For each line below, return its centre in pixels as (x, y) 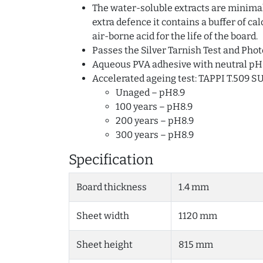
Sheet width (103, 216)
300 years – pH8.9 (155, 135)
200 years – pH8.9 (155, 121)
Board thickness (112, 187)
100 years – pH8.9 (154, 107)
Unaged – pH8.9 (150, 93)
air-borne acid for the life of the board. (175, 36)
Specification (111, 160)
